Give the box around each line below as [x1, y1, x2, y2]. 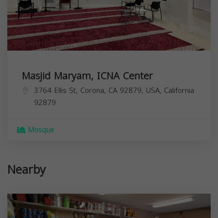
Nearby [7, 158, 46, 181]
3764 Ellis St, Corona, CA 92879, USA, [34, 83, 164, 97]
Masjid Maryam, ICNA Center [22, 66, 153, 85]
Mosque [26, 123, 54, 137]
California [164, 83, 194, 97]
